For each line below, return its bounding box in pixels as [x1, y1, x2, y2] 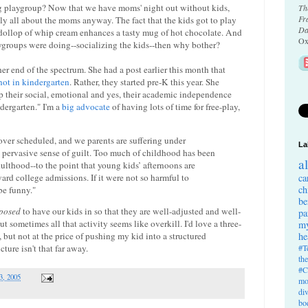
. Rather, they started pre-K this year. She [69, 75, 219, 88]
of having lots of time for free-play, [110, 100, 240, 113]
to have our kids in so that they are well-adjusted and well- [21, 205, 241, 218]
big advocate [62, 100, 110, 113]
